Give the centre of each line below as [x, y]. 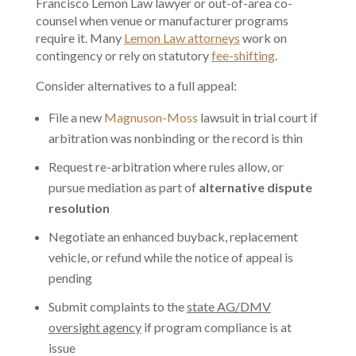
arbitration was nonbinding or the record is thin [175, 138]
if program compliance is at [216, 327]
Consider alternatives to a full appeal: [136, 86]
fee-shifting [243, 56]
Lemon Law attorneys [182, 38]
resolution [79, 208]
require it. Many [79, 38]
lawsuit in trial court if [257, 118]
